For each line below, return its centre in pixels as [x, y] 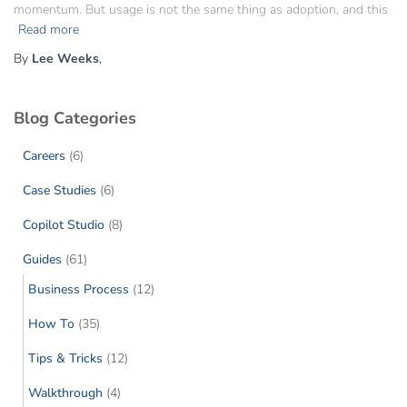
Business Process [79, 289]
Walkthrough [65, 393]
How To [51, 324]
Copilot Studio [64, 225]
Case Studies [60, 190]
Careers [44, 156]
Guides [42, 259]
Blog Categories [75, 118]
